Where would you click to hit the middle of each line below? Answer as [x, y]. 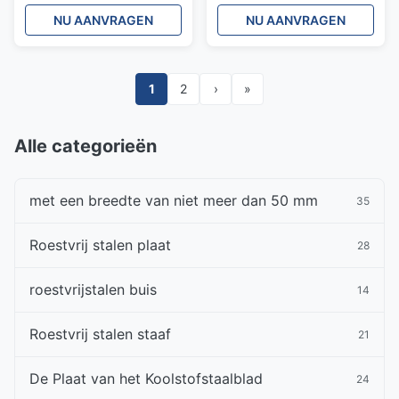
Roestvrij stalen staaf [100, 334]
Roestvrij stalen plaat [100, 245]
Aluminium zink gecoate [98, 12]
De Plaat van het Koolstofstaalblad [146, 379]
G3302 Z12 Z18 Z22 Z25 [290, 12]
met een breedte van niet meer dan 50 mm [174, 200]
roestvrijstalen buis [93, 289]
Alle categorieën [85, 146]
